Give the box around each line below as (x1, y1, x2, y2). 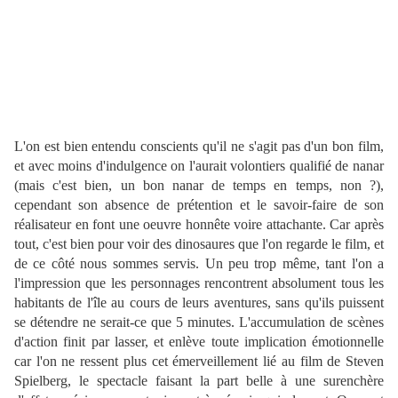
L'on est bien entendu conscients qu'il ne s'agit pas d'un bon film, (14, 139, 384, 155)
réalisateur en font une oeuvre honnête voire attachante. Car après (14, 217, 384, 233)
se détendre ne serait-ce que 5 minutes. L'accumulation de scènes (14, 314, 384, 330)
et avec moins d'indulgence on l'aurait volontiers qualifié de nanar (14, 158, 384, 174)
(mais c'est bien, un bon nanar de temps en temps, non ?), (14, 178, 384, 194)
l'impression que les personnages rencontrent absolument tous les (14, 275, 384, 291)
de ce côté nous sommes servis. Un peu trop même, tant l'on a (14, 256, 384, 272)
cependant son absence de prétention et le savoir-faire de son (14, 197, 384, 213)
